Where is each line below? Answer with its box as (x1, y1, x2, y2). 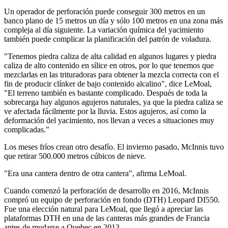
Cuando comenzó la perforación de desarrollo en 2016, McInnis (4, 186, 209, 195)
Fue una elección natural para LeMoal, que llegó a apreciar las (4, 205, 203, 214)
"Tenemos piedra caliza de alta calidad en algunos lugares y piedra (4, 52, 216, 61)
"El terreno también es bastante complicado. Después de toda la (4, 89, 207, 98)
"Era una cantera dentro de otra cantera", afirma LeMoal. (4, 169, 186, 178)
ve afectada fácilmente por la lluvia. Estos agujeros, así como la (4, 107, 206, 116)
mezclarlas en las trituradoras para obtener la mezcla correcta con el (4, 70, 219, 79)
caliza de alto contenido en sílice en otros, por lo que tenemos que (4, 61, 214, 70)
